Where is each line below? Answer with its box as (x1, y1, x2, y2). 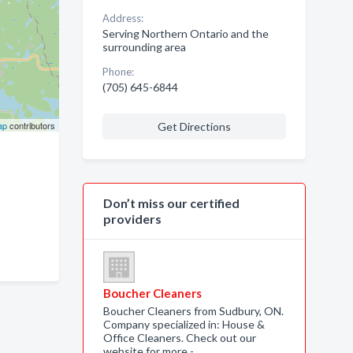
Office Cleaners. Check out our (102, 331, 256, 344)
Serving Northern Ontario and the (102, 27, 269, 40)
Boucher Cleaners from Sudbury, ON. (102, 304, 284, 318)
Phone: (102, 65, 134, 78)
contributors (6, 119, 55, 132)
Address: (102, 12, 143, 24)
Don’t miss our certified (102, 195, 240, 210)
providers (102, 211, 162, 226)
